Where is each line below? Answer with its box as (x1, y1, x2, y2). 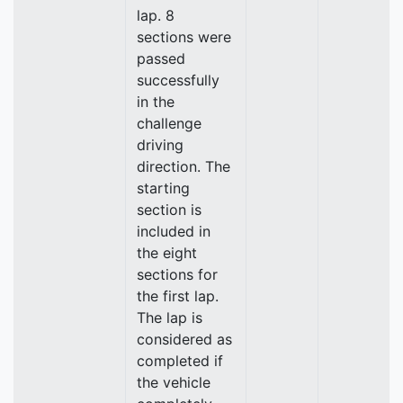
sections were (137, 28, 231, 47)
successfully (137, 71, 219, 90)
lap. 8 (137, 6, 175, 25)
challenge (137, 114, 201, 133)
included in (137, 222, 210, 241)
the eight (137, 244, 197, 263)
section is (137, 201, 201, 219)
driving (137, 136, 184, 155)
